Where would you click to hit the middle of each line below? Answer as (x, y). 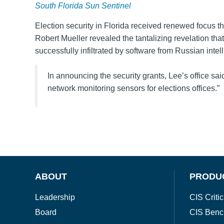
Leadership (55, 197)
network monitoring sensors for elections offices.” (133, 88)
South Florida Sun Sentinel (83, 5)
